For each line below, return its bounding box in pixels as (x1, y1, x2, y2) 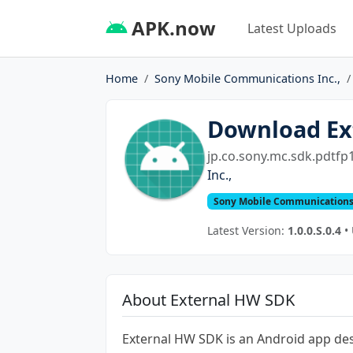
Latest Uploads (247, 19, 336, 37)
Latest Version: (207, 222, 288, 238)
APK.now (127, 14, 216, 41)
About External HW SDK (122, 288, 295, 310)
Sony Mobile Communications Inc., (154, 70, 340, 86)
